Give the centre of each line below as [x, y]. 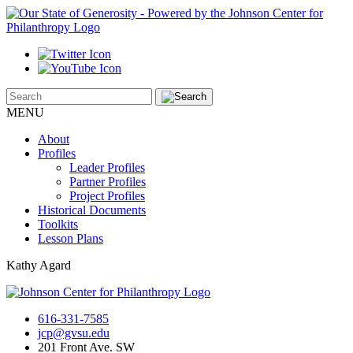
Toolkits [58, 224]
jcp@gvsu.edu [74, 333]
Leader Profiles [107, 167]
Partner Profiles [108, 182]
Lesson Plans [71, 238]
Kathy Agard [39, 265]
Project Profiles [107, 196]
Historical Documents [92, 210]
